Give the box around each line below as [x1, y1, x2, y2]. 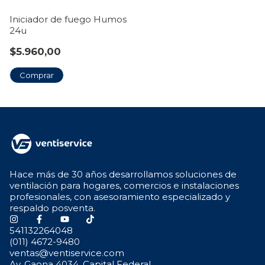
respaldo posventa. [9, 202, 95, 214]
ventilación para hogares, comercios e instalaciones [9, 179, 239, 191]
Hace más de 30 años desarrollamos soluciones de [9, 168, 237, 180]
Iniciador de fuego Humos [9, 13, 127, 25]
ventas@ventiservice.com [9, 247, 124, 258]
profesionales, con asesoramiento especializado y [9, 190, 230, 202]
